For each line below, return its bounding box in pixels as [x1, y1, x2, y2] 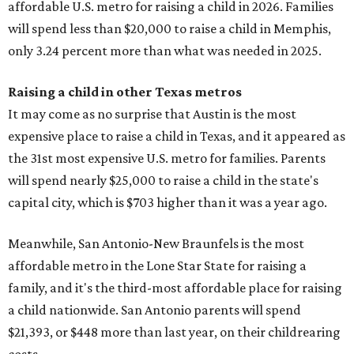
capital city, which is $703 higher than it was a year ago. [8, 194, 327, 210]
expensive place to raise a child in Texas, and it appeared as [8, 128, 345, 144]
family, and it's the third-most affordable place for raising [8, 280, 342, 296]
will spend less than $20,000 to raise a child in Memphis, [8, 21, 331, 36]
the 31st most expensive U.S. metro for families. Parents [8, 150, 326, 166]
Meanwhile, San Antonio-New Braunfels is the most [8, 235, 304, 251]
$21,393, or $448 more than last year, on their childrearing [8, 324, 341, 340]
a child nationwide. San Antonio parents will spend [8, 302, 301, 318]
